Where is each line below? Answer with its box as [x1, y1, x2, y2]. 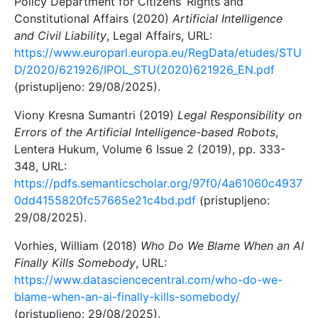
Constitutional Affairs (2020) [14, 11, 172, 26]
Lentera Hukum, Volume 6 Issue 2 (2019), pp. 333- [14, 141, 285, 156]
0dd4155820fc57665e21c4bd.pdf [14, 192, 196, 207]
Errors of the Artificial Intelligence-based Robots [14, 124, 275, 139]
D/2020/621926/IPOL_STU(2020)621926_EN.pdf [14, 62, 275, 77]
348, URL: [14, 158, 67, 173]
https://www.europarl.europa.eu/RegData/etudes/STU [14, 45, 302, 60]
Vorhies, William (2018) [14, 238, 141, 253]
